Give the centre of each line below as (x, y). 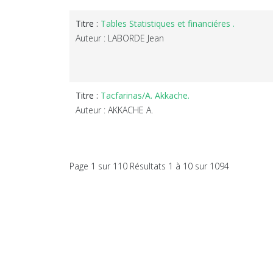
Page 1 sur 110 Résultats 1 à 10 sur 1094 (149, 166)
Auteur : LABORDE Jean (120, 38)
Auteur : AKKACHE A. (114, 110)
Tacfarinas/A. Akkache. (145, 95)
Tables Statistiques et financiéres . (168, 23)
